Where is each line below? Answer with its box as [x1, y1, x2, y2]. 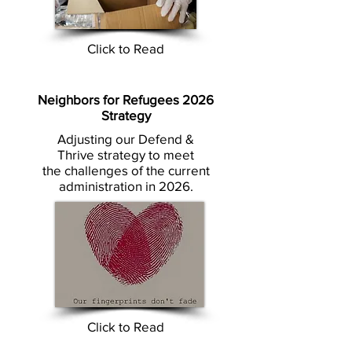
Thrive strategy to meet [57, 147, 194, 162]
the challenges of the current [42, 163, 210, 178]
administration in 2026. [58, 178, 193, 193]
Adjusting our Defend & [57, 131, 194, 146]
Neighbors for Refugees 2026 [38, 92, 214, 107]
